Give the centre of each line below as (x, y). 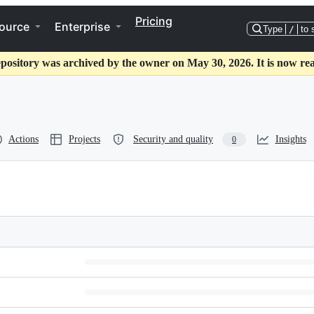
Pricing (154, 21)
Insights (291, 139)
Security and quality (173, 139)
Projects (84, 139)
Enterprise (82, 27)
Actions (23, 139)
